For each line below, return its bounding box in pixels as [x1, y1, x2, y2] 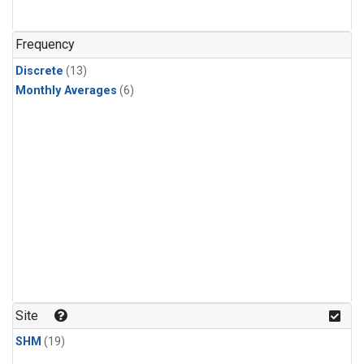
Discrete [15, 63, 63, 78]
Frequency [15, 37, 76, 53]
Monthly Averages [15, 83, 117, 97]
